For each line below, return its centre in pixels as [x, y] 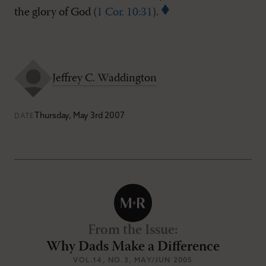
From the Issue [131, 230]
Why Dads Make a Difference [133, 247]
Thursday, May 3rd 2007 [79, 116]
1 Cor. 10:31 [125, 12]
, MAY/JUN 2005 [161, 260]
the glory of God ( [56, 12]
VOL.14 [88, 260]
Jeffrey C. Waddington [104, 78]
